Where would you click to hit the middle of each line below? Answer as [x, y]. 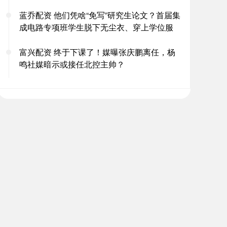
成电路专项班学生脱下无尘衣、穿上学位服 [96, 27]
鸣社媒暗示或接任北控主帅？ [72, 64]
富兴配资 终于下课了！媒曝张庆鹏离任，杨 [97, 52]
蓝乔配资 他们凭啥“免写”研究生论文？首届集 [100, 15]
